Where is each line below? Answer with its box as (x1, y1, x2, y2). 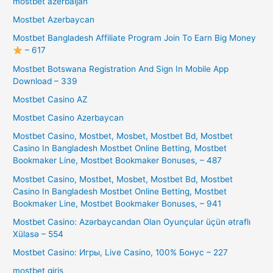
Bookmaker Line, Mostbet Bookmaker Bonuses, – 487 (13, 155, 222, 166)
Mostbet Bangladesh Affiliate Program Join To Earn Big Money (13, 33, 257, 43)
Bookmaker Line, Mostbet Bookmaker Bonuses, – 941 (13, 198, 222, 208)
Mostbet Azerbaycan (13, 15, 95, 25)
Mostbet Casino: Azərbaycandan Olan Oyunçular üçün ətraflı (13, 216, 251, 227)
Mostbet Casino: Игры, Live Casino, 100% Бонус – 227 (13, 247, 229, 258)
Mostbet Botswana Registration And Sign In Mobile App (13, 63, 229, 74)
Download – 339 (13, 76, 78, 86)
